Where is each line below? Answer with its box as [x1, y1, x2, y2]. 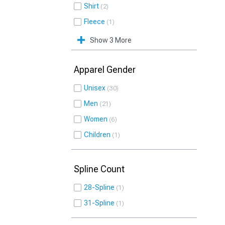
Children [84, 131, 110, 139]
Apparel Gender [74, 64, 136, 75]
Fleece [84, 18, 105, 26]
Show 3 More [90, 36, 132, 44]
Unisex [84, 84, 105, 92]
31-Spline [84, 199, 115, 207]
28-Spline [84, 183, 115, 191]
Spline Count [74, 164, 125, 174]
